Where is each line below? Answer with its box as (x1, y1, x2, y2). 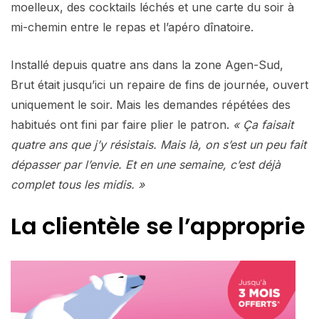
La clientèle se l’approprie (11, 209, 305, 242)
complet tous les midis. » (11, 177, 145, 192)
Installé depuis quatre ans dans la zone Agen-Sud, (11, 57, 283, 72)
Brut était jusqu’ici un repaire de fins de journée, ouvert (11, 77, 308, 92)
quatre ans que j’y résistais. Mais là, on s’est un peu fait (11, 137, 306, 152)
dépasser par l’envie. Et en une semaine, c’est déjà (11, 157, 281, 172)
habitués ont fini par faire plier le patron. (11, 117, 233, 132)
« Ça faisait (233, 117, 293, 132)
